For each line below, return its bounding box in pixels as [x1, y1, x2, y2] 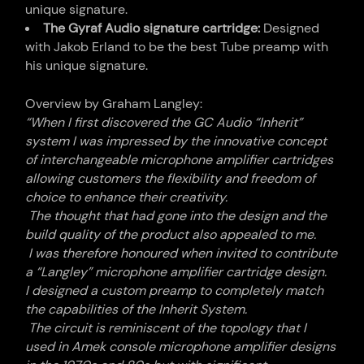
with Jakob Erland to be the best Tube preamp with [25, 38, 329, 56]
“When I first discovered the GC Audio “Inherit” [25, 114, 303, 132]
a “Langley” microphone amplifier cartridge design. [25, 263, 327, 281]
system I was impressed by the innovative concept [25, 132, 327, 150]
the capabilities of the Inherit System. [25, 301, 248, 318]
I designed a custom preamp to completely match [25, 282, 324, 300]
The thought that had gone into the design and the [28, 207, 327, 225]
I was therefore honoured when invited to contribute [28, 245, 338, 262]
